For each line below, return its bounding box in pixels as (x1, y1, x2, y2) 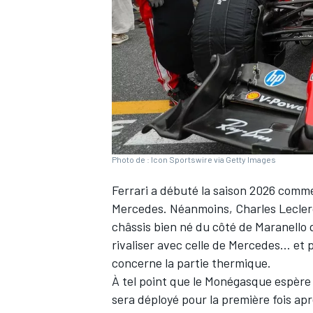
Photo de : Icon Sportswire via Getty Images (112, 154, 276, 165)
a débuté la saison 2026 (148, 182, 278, 198)
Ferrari (112, 182, 148, 198)
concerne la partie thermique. (112, 255, 271, 271)
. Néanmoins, (163, 201, 235, 217)
